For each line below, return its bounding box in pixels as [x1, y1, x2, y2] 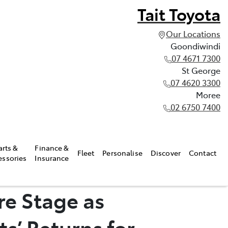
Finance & [35, 142, 69, 153]
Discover [150, 147, 181, 158]
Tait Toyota [137, 3, 220, 25]
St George [182, 65, 220, 76]
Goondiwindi [170, 40, 220, 51]
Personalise [102, 147, 142, 158]
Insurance [35, 152, 69, 163]
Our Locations [166, 28, 220, 39]
